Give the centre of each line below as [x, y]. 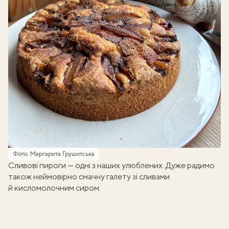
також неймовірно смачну [57, 176]
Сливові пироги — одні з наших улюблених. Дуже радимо [111, 165]
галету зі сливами [138, 176]
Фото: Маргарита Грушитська [54, 154]
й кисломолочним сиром [54, 188]
